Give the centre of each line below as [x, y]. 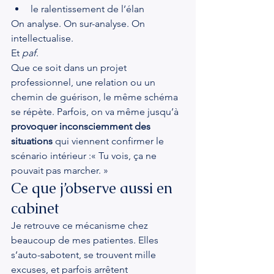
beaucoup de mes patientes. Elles [86, 240]
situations [32, 141]
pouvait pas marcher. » [60, 170]
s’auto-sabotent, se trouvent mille [85, 255]
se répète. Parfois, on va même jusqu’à [96, 112]
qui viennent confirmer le [109, 141]
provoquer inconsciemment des [82, 126]
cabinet [35, 208]
